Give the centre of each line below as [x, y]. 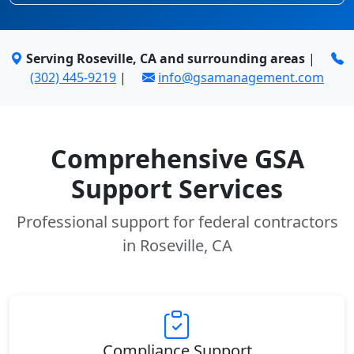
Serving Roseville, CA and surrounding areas [166, 58]
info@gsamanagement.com [241, 77]
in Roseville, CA [177, 245]
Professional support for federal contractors [177, 222]
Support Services [177, 188]
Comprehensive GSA [177, 158]
